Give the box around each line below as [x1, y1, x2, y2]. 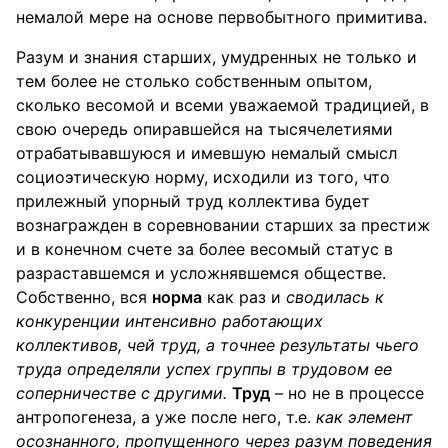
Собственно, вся [16, 287, 152, 307]
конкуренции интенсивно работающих [16, 311, 323, 331]
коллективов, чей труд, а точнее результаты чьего [16, 335, 419, 355]
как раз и [202, 287, 286, 307]
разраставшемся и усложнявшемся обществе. [16, 263, 386, 283]
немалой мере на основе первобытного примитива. [16, 7, 427, 27]
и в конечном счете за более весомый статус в [16, 239, 393, 259]
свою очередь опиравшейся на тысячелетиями [16, 119, 393, 139]
